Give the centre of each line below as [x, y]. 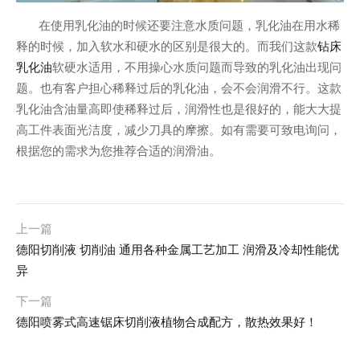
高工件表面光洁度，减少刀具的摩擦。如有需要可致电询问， [179, 131]
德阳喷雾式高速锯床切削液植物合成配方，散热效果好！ [167, 322]
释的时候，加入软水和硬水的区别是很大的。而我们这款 [167, 47]
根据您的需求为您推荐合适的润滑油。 [119, 151]
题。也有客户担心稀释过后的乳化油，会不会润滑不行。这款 [179, 89]
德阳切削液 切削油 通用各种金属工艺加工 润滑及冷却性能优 [178, 250]
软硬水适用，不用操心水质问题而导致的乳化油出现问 [197, 68]
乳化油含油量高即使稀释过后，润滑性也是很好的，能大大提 [179, 110]
